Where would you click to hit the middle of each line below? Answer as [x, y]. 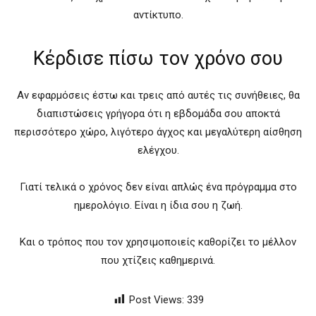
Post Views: [157, 299]
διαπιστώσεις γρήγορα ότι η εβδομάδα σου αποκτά [158, 113]
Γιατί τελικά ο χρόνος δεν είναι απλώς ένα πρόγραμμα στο [158, 187]
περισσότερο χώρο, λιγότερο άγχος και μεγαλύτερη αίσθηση [158, 132]
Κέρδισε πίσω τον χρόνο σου [158, 58]
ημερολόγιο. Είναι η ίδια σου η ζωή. [158, 205]
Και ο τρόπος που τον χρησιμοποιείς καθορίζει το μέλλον [158, 242]
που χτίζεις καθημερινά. [158, 260]
